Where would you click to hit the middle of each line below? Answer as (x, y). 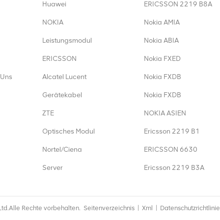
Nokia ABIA (162, 41)
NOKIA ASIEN (165, 113)
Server (52, 168)
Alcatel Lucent (64, 77)
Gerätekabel (62, 95)
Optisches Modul (68, 132)
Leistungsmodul (67, 41)
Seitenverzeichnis (109, 208)
